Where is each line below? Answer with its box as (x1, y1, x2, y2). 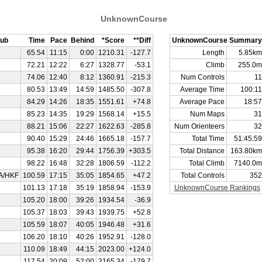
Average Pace (180, 98, 225, 106)
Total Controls (181, 171, 225, 180)
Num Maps (190, 110, 225, 118)
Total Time (192, 135, 225, 143)
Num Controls (181, 73, 225, 81)
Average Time (180, 85, 225, 94)
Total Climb (189, 159, 225, 167)
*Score (102, 36, 125, 44)
